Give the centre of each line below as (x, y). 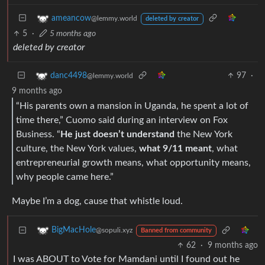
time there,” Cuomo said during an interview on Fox (122, 120)
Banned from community (176, 231)
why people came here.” (65, 177)
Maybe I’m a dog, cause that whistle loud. (97, 201)
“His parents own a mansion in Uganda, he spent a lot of (132, 106)
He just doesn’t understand (117, 134)
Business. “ (38, 134)
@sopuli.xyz (114, 230)
